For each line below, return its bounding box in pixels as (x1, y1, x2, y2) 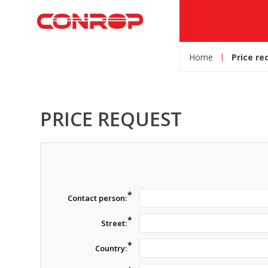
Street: (101, 218, 127, 229)
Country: (95, 243, 127, 254)
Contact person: (68, 193, 127, 203)
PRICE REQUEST (40, 106, 182, 132)
